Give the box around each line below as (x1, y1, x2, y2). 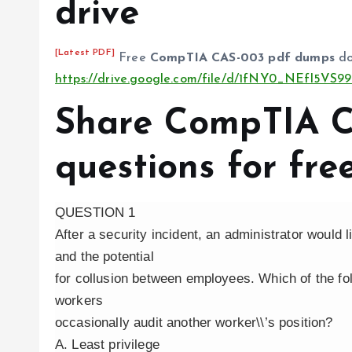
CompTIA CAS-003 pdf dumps (149, 52, 335, 64)
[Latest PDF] (55, 48, 115, 57)
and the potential (55, 249, 154, 264)
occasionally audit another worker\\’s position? (55, 315, 333, 330)
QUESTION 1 (55, 205, 136, 220)
